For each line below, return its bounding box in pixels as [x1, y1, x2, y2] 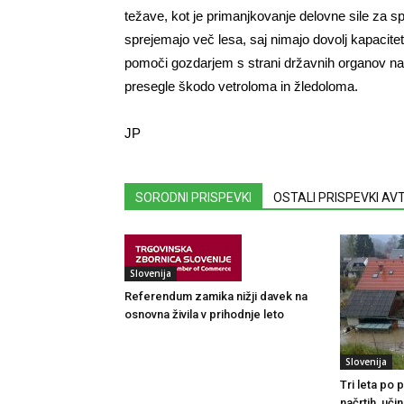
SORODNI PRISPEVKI [135, 190, 252, 205]
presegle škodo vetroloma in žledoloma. [124, 78, 358, 94]
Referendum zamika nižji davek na [124, 289, 308, 303]
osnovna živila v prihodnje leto [124, 308, 284, 321]
